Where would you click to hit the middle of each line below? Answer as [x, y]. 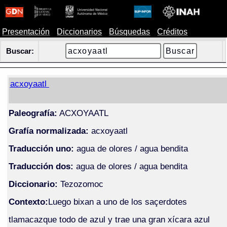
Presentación [26, 32]
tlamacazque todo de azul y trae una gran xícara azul [109, 219]
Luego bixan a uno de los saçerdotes [117, 201]
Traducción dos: [41, 166]
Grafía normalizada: [48, 130]
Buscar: [20, 51]
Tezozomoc [82, 184]
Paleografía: [33, 113]
